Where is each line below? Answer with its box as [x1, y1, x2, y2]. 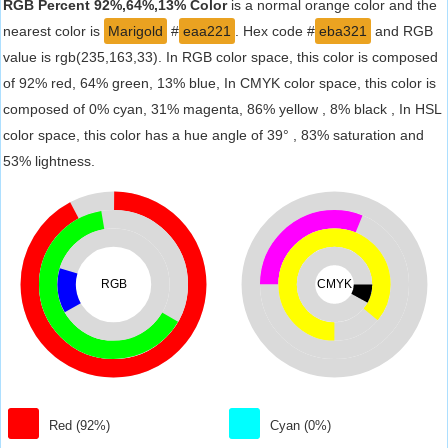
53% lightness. [3, 153, 95, 169]
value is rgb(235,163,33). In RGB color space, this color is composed [3, 49, 438, 65]
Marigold [108, 23, 163, 39]
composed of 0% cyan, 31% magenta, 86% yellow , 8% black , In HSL [3, 101, 441, 117]
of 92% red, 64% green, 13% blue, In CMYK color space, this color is [3, 75, 436, 91]
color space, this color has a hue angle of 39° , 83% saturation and [3, 127, 424, 143]
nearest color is [3, 23, 104, 39]
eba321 [319, 23, 367, 39]
